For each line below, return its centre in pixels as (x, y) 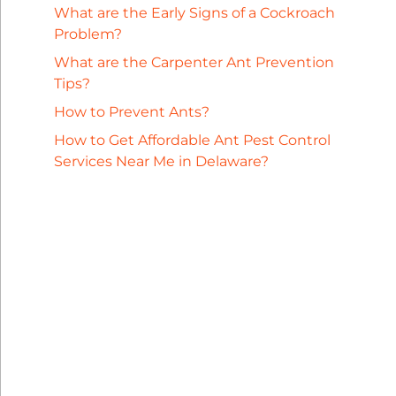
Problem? (88, 34)
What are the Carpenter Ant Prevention (194, 62)
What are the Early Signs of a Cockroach (194, 12)
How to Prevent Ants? (131, 111)
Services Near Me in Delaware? (161, 161)
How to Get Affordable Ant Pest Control (192, 140)
